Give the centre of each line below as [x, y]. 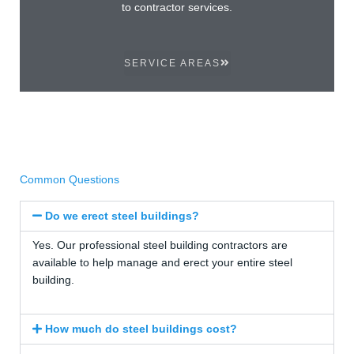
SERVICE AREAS [172, 63]
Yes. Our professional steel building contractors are [160, 245]
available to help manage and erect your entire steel [162, 262]
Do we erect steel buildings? [122, 216]
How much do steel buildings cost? [141, 329]
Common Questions [70, 179]
